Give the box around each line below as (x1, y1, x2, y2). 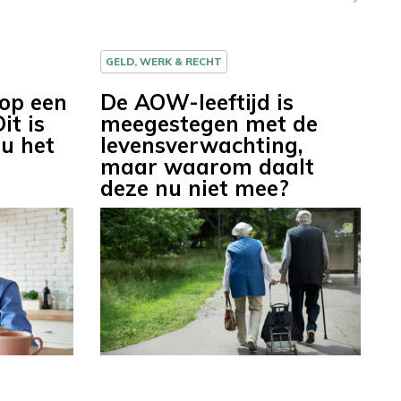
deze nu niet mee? (100, 175, 289, 202)
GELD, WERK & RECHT (106, 55, 222, 69)
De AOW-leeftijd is (100, 89, 294, 116)
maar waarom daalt (100, 153, 314, 181)
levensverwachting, (100, 132, 303, 159)
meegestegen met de (100, 110, 318, 138)
